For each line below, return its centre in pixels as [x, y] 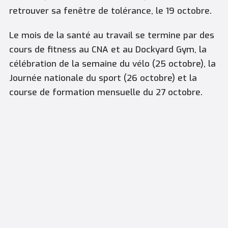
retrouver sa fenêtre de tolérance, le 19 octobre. [110, 11]
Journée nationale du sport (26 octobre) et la [103, 78]
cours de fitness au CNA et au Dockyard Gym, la [108, 50]
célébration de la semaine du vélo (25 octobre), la [112, 64]
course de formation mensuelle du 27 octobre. [106, 93]
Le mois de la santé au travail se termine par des [111, 36]
